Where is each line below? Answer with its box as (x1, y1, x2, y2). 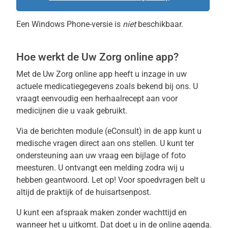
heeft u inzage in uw (112, 69, 187, 79)
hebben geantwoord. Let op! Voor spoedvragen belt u (16, 175, 205, 185)
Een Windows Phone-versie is (16, 19, 123, 29)
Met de (16, 69, 43, 79)
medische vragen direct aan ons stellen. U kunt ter (16, 138, 194, 148)
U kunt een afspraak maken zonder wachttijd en (16, 208, 187, 217)
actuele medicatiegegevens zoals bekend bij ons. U (16, 81, 198, 91)
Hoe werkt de (16, 51, 81, 63)
